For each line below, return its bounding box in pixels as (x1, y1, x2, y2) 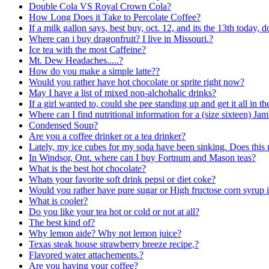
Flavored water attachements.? (29, 249, 144, 260)
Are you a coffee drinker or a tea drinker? (29, 130, 186, 141)
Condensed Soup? (29, 119, 98, 130)
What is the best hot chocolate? (29, 163, 146, 174)
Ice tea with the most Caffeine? (29, 44, 146, 55)
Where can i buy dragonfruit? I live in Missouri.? (29, 33, 213, 44)
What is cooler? (29, 195, 88, 206)
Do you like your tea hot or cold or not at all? (29, 206, 199, 217)
